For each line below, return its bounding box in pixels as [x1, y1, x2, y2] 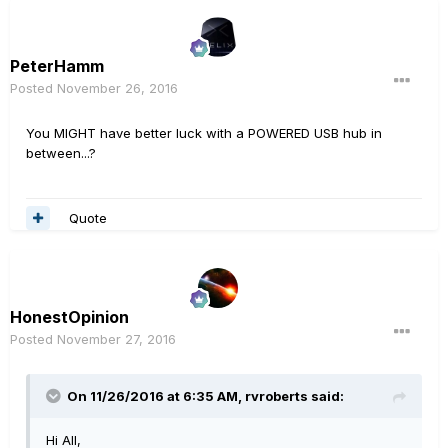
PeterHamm [10, 56, 104, 76]
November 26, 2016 [57, 80, 178, 96]
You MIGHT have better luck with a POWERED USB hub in [26, 125, 382, 141]
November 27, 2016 [57, 331, 176, 347]
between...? [26, 145, 96, 161]
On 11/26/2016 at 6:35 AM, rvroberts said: [67, 388, 344, 404]
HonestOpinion [10, 307, 129, 327]
